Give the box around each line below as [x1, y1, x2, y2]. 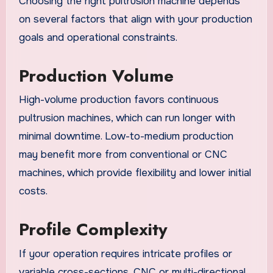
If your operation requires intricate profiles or [18, 247, 232, 260]
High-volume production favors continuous [18, 93, 219, 107]
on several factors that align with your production [18, 12, 252, 26]
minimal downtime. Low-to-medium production [18, 130, 233, 143]
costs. [18, 185, 48, 198]
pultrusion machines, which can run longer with [18, 112, 235, 125]
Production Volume [18, 63, 174, 88]
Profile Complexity [18, 217, 168, 243]
